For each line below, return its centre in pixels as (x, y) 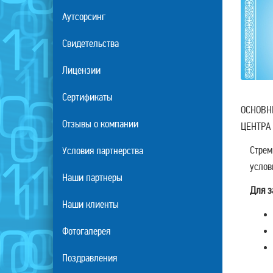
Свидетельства (90, 44)
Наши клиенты (90, 204)
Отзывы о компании (100, 124)
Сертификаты (87, 97)
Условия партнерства (103, 151)
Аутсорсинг (84, 17)
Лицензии (81, 70)
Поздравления (90, 258)
